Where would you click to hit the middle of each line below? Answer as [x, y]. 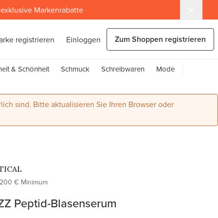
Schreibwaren [123, 69]
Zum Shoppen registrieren [160, 39]
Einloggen [83, 39]
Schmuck [75, 69]
